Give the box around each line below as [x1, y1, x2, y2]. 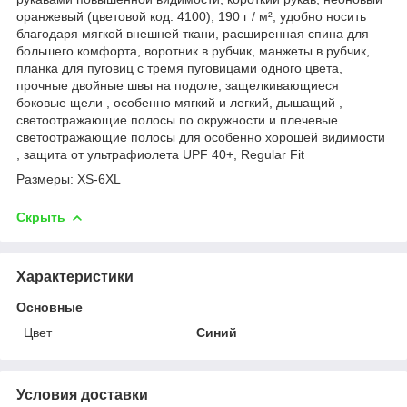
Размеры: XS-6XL [16, 171, 121, 186]
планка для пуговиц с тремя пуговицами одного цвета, [16, 60, 342, 75]
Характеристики [16, 268, 134, 284]
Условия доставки [16, 386, 148, 402]
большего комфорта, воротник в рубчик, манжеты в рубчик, [16, 43, 370, 58]
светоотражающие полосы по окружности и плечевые [16, 112, 338, 127]
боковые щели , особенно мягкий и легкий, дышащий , [16, 94, 342, 110]
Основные [16, 299, 83, 314]
